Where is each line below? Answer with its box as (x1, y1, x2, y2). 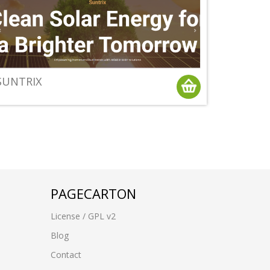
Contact (50, 249, 81, 261)
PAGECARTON (50, 184, 136, 203)
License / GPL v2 (50, 210, 116, 222)
